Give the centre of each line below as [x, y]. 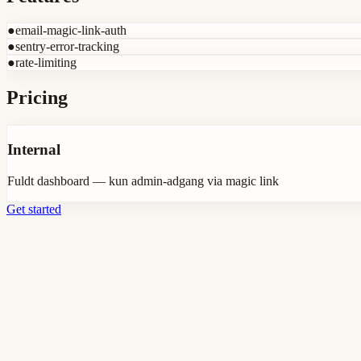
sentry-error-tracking [67, 47]
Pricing [37, 98]
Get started [34, 209]
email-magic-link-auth [71, 31]
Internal [34, 149]
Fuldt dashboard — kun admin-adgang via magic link [143, 180]
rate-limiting [46, 63]
